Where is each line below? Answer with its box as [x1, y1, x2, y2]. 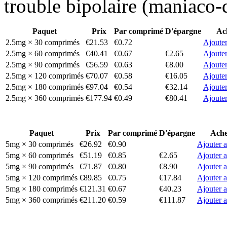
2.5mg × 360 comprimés [6, 93, 84, 102]
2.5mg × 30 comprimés [6, 37, 80, 47]
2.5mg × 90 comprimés [6, 60, 80, 69]
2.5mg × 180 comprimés [6, 82, 84, 91]
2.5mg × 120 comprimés [6, 71, 84, 80]
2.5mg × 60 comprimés [6, 49, 80, 58]
